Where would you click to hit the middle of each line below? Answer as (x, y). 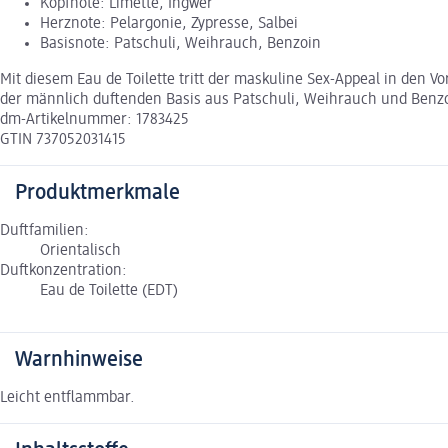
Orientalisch (80, 251)
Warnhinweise (79, 360)
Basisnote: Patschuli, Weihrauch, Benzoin (180, 44)
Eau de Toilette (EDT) (109, 291)
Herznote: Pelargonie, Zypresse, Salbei (169, 24)
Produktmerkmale (97, 193)
